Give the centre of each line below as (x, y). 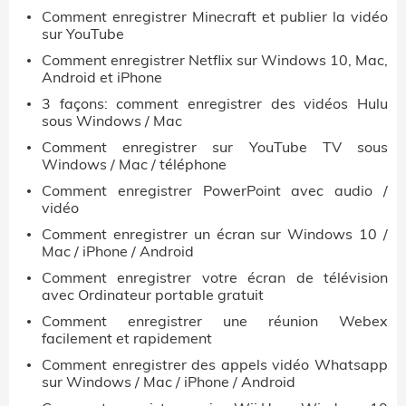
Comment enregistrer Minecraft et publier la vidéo (215, 16)
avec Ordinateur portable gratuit (153, 294)
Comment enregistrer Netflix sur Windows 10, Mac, (215, 59)
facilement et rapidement (127, 338)
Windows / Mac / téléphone (134, 164)
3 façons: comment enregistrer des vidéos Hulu (215, 103)
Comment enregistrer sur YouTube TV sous (215, 146)
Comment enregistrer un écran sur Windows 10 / (215, 233)
